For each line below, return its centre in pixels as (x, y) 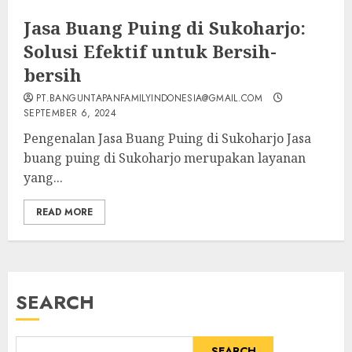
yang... (43, 178)
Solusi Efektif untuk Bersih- (150, 51)
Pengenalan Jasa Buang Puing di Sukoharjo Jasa (167, 139)
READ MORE (64, 213)
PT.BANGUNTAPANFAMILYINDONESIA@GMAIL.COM (150, 99)
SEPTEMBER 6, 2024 (70, 114)
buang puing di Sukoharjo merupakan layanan (165, 158)
